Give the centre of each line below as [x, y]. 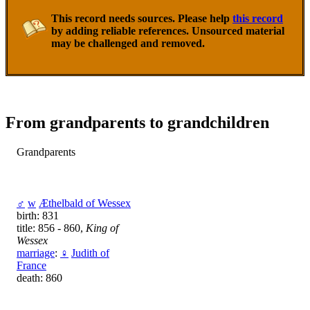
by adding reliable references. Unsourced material [168, 31]
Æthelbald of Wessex [85, 203]
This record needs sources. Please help [142, 19]
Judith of [90, 253]
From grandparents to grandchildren [137, 122]
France [31, 265]
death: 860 [39, 277]
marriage [36, 253]
